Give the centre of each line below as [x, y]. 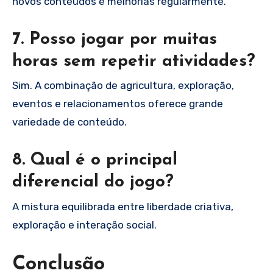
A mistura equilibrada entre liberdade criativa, [123, 206]
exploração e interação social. [84, 225]
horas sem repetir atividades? [134, 61]
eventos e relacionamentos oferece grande [118, 104]
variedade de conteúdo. [69, 122]
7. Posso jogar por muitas [115, 39]
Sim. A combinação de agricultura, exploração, [123, 86]
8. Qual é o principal [95, 161]
